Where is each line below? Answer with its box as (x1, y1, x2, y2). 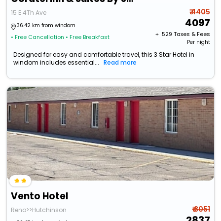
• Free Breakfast (66, 33, 110, 41)
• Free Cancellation (11, 33, 65, 41)
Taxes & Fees (173, 30, 210, 38)
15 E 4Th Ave (11, 8, 47, 17)
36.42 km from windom (17, 22, 76, 30)
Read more (104, 58, 137, 67)
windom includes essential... (13, 58, 100, 67)
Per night (186, 38, 210, 46)
